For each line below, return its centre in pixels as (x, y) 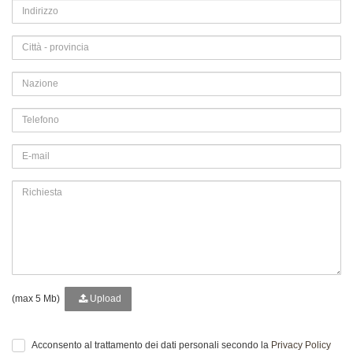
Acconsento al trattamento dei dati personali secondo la (151, 345)
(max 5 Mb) (38, 298)
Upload (104, 298)
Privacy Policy (301, 345)
